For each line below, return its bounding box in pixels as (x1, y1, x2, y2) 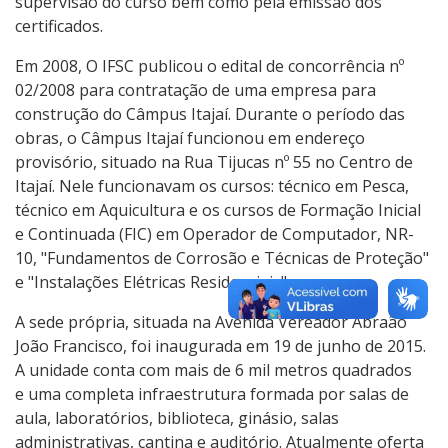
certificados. (15, 14, 103, 37)
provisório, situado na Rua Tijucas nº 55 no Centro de (15, 150, 413, 173)
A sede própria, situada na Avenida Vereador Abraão (15, 310, 407, 333)
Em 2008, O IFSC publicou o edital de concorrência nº (15, 54, 404, 77)
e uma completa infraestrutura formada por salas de (15, 382, 409, 405)
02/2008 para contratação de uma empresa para (15, 78, 376, 101)
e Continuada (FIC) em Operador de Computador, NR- (15, 222, 414, 245)
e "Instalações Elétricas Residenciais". (15, 270, 294, 293)
